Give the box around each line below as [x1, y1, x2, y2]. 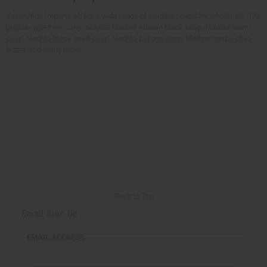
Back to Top [113, 192, 154, 201]
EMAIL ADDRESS [27, 233, 85, 243]
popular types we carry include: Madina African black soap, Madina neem [6, 23, 251, 32]
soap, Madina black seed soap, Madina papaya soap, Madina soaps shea [6, 34, 252, 44]
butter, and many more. [6, 45, 82, 55]
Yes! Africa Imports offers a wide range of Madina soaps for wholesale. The [6, 11, 261, 21]
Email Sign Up [21, 208, 78, 220]
